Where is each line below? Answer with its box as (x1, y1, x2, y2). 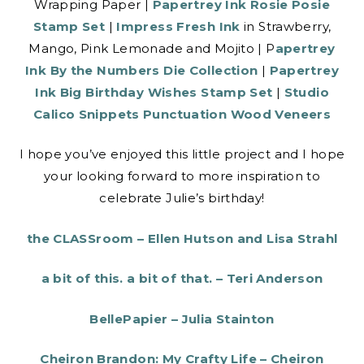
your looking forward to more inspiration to (43, 168, 321, 184)
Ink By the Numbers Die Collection (25, 62, 258, 78)
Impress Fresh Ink (116, 18, 240, 34)
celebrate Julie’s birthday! (99, 190, 265, 206)
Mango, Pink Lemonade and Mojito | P (28, 40, 275, 56)
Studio (284, 84, 329, 100)
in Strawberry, (240, 18, 331, 34)
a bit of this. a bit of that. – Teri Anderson (41, 271, 323, 287)
